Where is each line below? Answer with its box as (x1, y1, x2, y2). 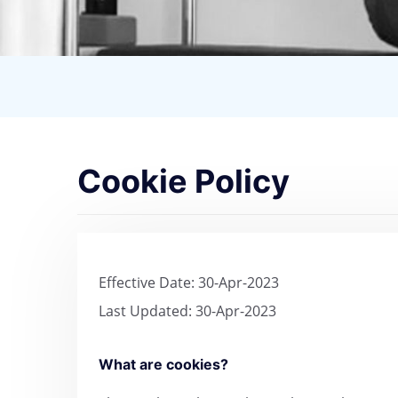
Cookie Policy (77, 162, 290, 202)
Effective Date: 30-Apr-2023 (99, 273, 279, 293)
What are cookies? (99, 355, 228, 374)
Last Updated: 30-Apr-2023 (99, 301, 276, 322)
